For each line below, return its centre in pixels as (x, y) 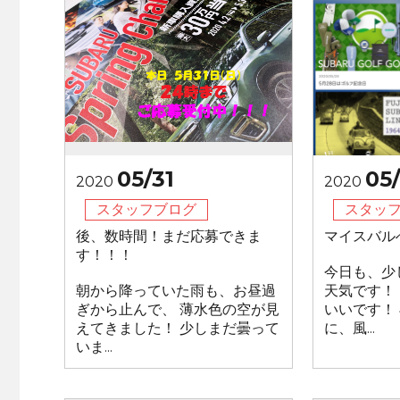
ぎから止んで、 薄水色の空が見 (178, 309)
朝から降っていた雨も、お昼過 (176, 291)
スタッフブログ (146, 209)
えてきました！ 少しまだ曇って (178, 328)
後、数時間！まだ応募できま (169, 236)
